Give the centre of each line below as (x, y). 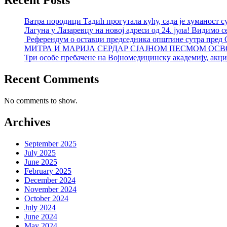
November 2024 (50, 190)
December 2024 (50, 180)
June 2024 (41, 217)
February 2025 (48, 171)
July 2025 (40, 153)
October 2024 (46, 199)
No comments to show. (41, 101)
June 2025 (41, 162)
